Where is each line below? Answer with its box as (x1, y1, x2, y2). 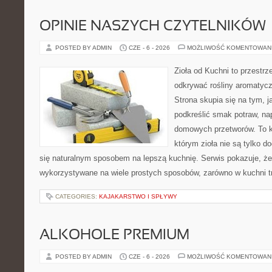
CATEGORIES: (55, 193, 99, 200)
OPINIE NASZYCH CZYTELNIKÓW (39, 20, 266, 33)
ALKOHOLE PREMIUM (39, 229, 189, 242)
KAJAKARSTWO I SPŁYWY (99, 193, 177, 200)
